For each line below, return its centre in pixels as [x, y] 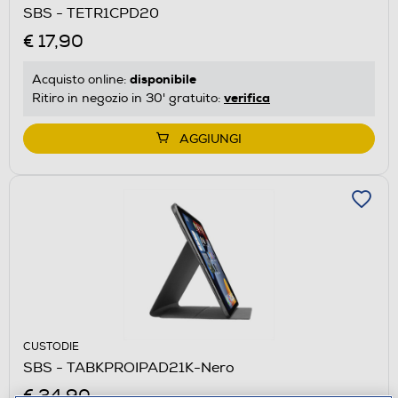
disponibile [163, 79]
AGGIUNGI [211, 139]
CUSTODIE [51, 346]
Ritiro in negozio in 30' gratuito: [128, 98]
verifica [247, 97]
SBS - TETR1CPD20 [91, 13]
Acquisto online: [81, 79]
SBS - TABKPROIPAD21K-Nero [129, 367]
